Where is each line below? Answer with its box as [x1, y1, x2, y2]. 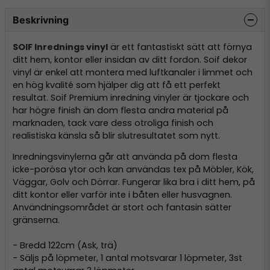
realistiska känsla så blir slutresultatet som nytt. [13, 129, 220, 142]
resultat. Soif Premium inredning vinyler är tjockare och [13, 91, 249, 104]
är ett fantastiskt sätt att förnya [108, 40, 252, 53]
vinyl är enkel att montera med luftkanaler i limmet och [13, 66, 253, 78]
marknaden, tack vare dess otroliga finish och [13, 116, 213, 129]
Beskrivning [13, 14, 69, 27]
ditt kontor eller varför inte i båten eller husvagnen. [13, 189, 232, 201]
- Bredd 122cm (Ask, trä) [13, 239, 118, 252]
